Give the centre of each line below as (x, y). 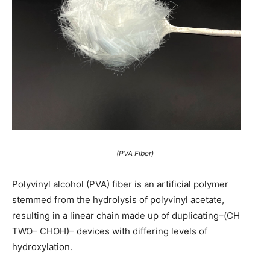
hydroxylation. (42, 247)
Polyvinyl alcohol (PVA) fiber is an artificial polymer (120, 184)
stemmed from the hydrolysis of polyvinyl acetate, (118, 200)
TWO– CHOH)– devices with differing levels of (110, 231)
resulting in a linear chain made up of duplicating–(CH (126, 216)
